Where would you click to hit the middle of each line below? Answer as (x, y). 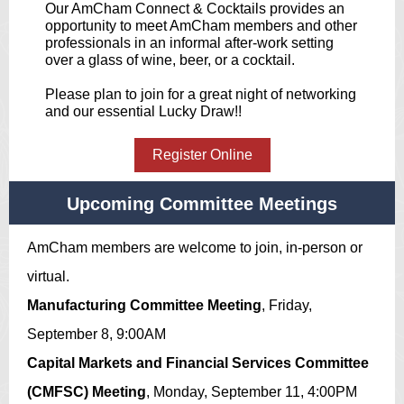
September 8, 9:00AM (96, 334)
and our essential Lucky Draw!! (143, 111)
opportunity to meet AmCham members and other (201, 26)
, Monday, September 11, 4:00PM (252, 392)
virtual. (50, 276)
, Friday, (287, 305)
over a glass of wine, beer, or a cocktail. (170, 60)
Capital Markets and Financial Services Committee (198, 363)
